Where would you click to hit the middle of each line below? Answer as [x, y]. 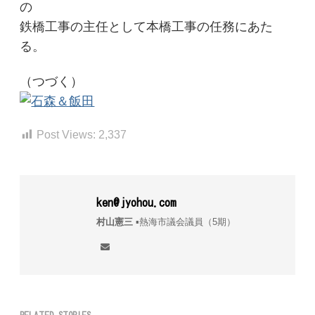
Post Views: [66, 135]
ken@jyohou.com [136, 202]
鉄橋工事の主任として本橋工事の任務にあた [147, 27]
